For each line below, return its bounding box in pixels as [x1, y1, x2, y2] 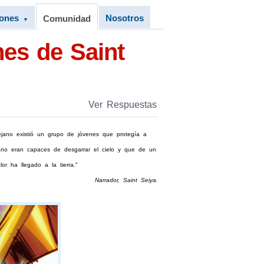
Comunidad [42, 14, 91, 24]
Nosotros [105, 13, 144, 23]
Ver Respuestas [88, 100, 157, 110]
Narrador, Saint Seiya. [94, 177, 158, 183]
